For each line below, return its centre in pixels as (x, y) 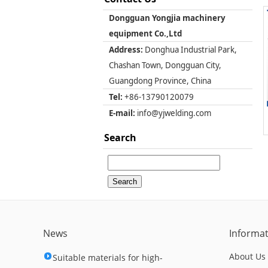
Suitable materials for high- (108, 258)
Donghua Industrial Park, (190, 50)
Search (120, 138)
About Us (247, 256)
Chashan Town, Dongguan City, (165, 65)
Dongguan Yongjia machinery (167, 18)
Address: (126, 50)
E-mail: (122, 113)
